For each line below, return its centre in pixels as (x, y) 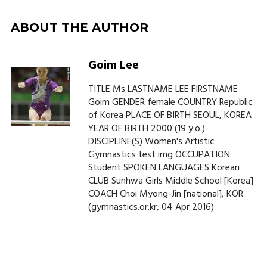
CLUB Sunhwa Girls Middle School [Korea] (170, 181)
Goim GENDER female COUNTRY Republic (170, 103)
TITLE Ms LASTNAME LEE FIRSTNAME (163, 90)
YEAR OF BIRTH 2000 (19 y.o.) (146, 129)
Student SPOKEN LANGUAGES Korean (164, 168)
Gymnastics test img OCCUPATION (159, 155)
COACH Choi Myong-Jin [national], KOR (165, 195)
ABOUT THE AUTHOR (79, 28)
